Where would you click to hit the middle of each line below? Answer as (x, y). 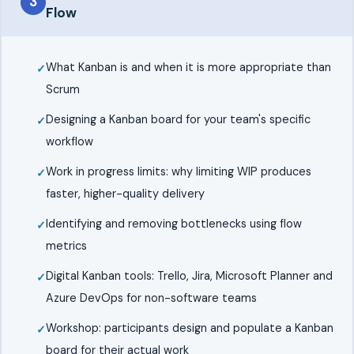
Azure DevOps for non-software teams (151, 298)
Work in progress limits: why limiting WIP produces (178, 171)
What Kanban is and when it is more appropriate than (188, 67)
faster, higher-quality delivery (125, 193)
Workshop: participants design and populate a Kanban (189, 328)
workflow (69, 141)
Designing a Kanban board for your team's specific (178, 119)
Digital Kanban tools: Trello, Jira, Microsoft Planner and (189, 275)
